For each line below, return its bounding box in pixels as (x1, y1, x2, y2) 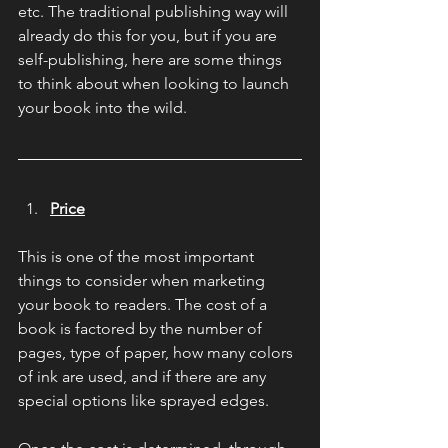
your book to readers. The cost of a (18, 294, 271, 314)
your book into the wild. (18, 97, 187, 117)
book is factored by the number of (18, 318, 266, 338)
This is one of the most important (18, 246, 258, 266)
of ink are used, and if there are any (18, 366, 270, 386)
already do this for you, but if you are (18, 25, 281, 45)
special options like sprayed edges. (18, 390, 269, 410)
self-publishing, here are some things (18, 49, 286, 69)
